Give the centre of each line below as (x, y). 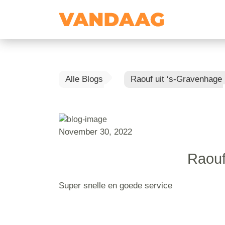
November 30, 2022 (95, 132)
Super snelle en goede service (116, 185)
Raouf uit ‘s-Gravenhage (176, 79)
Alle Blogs (84, 79)
